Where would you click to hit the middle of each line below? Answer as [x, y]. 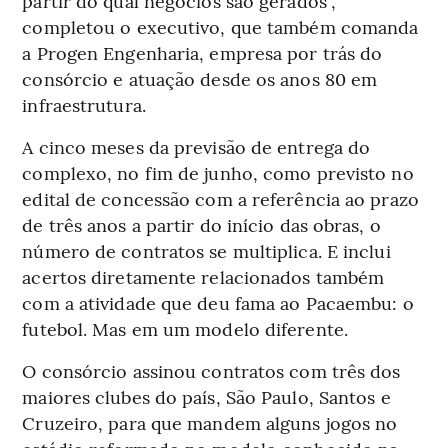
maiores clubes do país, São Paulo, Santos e [206, 396]
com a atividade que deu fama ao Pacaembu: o [218, 302]
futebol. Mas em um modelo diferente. [185, 328]
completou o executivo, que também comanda [220, 26]
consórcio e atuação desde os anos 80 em [200, 78]
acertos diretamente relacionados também [203, 276]
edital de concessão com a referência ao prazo [220, 198]
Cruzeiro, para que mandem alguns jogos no [210, 422]
